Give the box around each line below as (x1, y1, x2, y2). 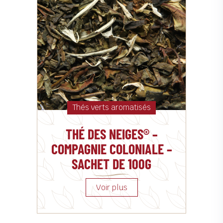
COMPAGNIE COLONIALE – (51, 140, 172, 158)
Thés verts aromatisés (72, 103, 151, 112)
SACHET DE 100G (72, 155, 151, 173)
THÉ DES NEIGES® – (65, 125, 158, 143)
